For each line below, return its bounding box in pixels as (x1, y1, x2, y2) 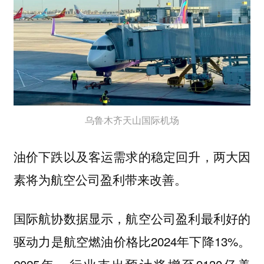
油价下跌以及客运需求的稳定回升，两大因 (13, 147, 251, 165)
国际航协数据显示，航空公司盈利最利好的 (13, 209, 251, 227)
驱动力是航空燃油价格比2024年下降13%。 (13, 232, 251, 250)
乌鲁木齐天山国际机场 (85, 113, 179, 127)
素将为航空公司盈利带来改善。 (13, 170, 190, 188)
